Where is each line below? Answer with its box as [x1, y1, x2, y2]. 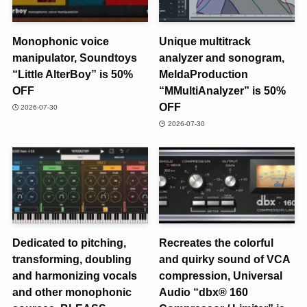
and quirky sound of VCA [159, 253, 291, 266]
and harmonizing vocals [12, 269, 137, 282]
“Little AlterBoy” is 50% [12, 68, 133, 81]
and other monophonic [12, 286, 132, 299]
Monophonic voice [12, 35, 109, 48]
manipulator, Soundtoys [12, 51, 137, 64]
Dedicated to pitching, [12, 236, 126, 249]
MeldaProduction [159, 68, 249, 81]
